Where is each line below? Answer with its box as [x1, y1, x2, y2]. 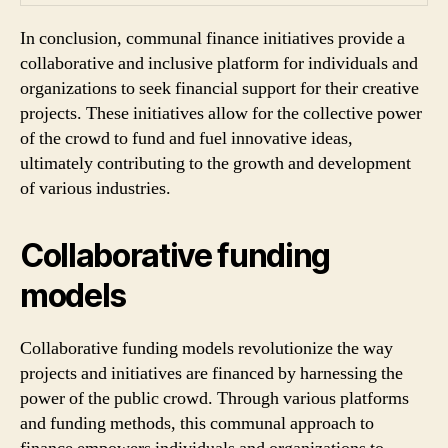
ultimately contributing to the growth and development [20, 151, 411, 175]
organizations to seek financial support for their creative [20, 76, 419, 100]
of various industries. [20, 176, 171, 200]
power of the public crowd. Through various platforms [20, 386, 409, 410]
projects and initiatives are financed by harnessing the [20, 361, 403, 385]
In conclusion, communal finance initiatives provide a [20, 26, 405, 50]
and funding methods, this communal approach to [20, 411, 374, 435]
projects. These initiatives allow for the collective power [20, 101, 422, 125]
